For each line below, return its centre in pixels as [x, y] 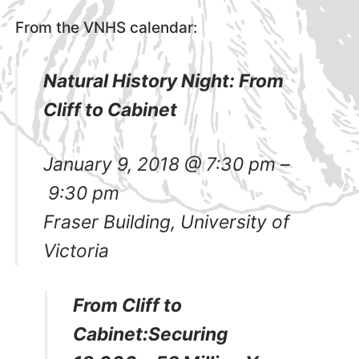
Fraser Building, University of [167, 222]
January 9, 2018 [112, 164]
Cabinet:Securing [151, 335]
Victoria [77, 250]
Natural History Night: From [164, 81]
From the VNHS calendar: [106, 28]
